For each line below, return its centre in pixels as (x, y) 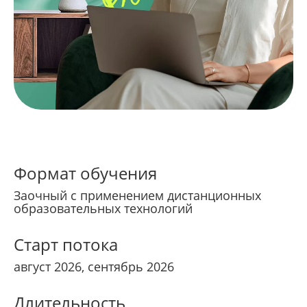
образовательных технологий (103, 209)
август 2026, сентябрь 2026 (94, 267)
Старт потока (66, 245)
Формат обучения (85, 173)
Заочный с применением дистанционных (137, 196)
